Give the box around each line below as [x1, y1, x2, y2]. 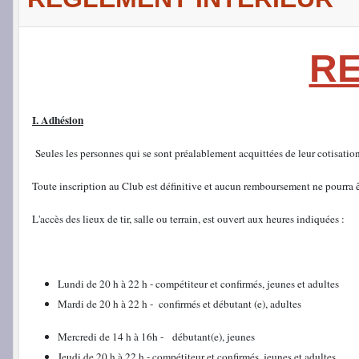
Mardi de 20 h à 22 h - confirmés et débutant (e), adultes [58, 296, 301, 311]
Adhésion [41, 111, 83, 128]
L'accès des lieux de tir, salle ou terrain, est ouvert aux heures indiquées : [32, 211, 345, 226]
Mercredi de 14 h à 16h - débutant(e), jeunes [58, 329, 255, 344]
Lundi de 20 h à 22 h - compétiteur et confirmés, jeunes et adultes [58, 276, 339, 291]
